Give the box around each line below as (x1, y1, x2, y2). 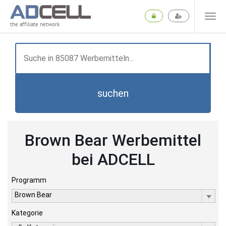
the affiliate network (10, 21, 60, 28)
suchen (97, 87, 129, 99)
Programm (12, 176, 46, 184)
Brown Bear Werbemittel (25, 131, 201, 150)
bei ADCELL (71, 150, 155, 169)
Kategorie (12, 209, 43, 217)
